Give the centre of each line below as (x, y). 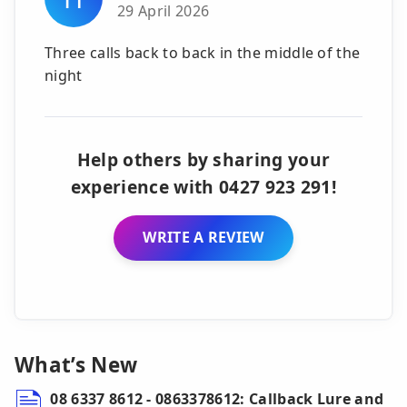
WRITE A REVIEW (203, 238)
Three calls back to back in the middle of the (203, 52)
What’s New (76, 365)
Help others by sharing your (203, 159)
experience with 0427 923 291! (203, 186)
